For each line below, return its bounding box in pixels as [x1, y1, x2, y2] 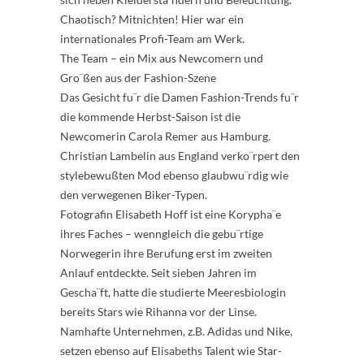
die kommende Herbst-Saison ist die [60, 110, 240, 123]
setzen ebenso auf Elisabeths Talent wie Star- [60, 344, 282, 357]
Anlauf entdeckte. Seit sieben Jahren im [60, 266, 257, 279]
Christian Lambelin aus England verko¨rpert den [60, 149, 300, 162]
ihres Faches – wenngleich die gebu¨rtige [60, 227, 263, 240]
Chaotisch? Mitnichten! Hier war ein [60, 12, 244, 26]
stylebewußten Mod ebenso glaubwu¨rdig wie [60, 168, 288, 182]
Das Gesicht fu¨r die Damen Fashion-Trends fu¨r [60, 90, 299, 104]
